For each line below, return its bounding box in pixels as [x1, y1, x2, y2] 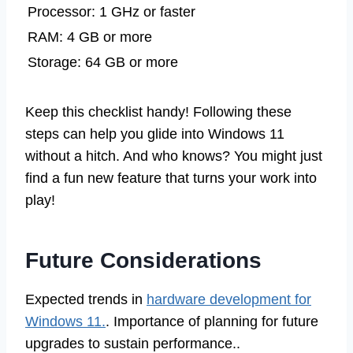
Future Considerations [25, 248, 262, 273]
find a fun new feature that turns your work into [25, 170, 317, 187]
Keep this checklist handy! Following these [25, 104, 292, 121]
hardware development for [147, 292, 311, 308]
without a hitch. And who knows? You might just [25, 148, 322, 165]
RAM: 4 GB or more [28, 29, 152, 46]
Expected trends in [25, 292, 147, 308]
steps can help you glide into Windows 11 [25, 126, 284, 143]
